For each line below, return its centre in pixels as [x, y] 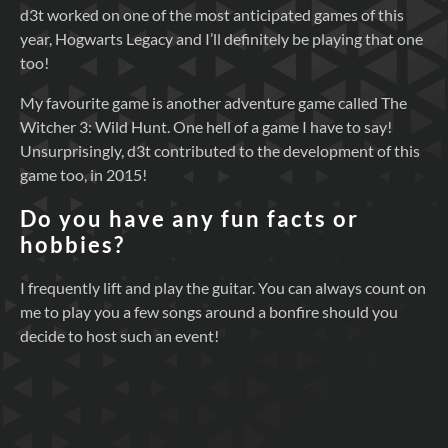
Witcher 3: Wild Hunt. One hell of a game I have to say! [206, 127]
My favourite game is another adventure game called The [213, 103]
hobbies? [72, 244]
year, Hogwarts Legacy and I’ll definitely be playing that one [221, 39]
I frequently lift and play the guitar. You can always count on [223, 287]
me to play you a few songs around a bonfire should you [209, 311]
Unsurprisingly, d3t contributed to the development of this [220, 151]
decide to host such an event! [119, 335]
